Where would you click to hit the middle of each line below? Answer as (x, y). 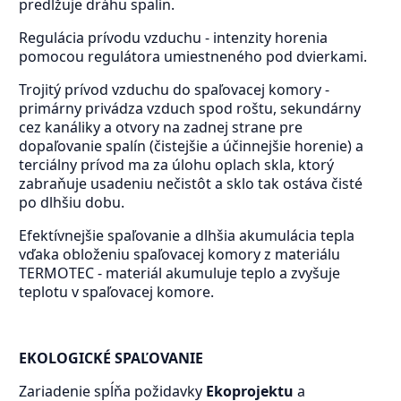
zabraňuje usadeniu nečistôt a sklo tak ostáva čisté (190, 184)
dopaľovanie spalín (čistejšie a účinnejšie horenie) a (191, 146)
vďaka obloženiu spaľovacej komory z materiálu (179, 255)
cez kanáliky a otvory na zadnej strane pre (160, 128)
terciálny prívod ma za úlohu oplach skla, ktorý (176, 165)
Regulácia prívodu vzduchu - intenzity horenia (173, 38)
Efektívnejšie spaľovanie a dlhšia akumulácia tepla (186, 236)
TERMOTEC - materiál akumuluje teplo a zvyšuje (179, 273)
